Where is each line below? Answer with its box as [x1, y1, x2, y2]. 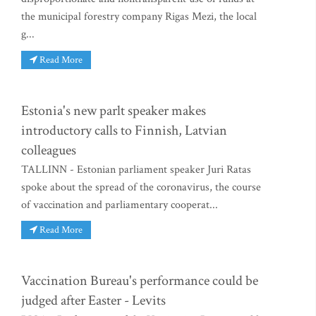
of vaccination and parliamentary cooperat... [21, 197, 218, 212]
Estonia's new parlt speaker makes [21, 101, 206, 120]
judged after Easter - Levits [21, 291, 166, 310]
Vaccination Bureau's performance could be [21, 272, 258, 291]
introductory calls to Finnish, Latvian [21, 121, 227, 140]
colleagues [21, 140, 76, 159]
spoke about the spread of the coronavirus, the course [21, 179, 261, 195]
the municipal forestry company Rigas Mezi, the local [21, 9, 257, 24]
